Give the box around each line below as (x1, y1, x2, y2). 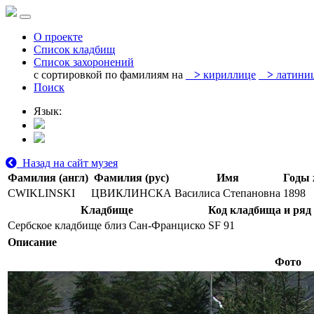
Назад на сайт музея (17, 157, 118, 169)
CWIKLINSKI (8, 187, 75, 199)
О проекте (34, 31, 83, 43)
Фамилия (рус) (94, 172, 169, 184)
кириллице (200, 69, 256, 81)
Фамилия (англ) (8, 172, 88, 184)
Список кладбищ (34, 43, 115, 55)
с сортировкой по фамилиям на (34, 69, 183, 81)
